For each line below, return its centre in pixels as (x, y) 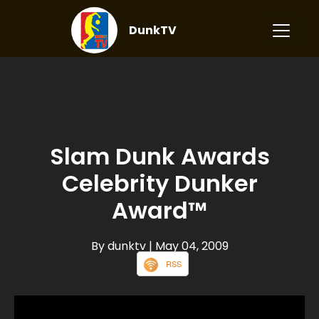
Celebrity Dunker (159, 183)
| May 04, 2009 (188, 246)
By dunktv (120, 246)
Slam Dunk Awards (159, 156)
